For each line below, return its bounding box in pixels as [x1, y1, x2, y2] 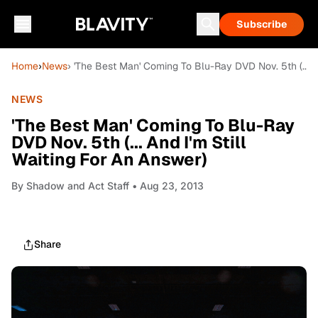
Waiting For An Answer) [11, 148, 207, 170]
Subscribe [236, 18, 287, 31]
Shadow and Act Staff [26, 180, 129, 192]
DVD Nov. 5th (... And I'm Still [11, 131, 246, 153]
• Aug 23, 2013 [129, 180, 204, 192]
